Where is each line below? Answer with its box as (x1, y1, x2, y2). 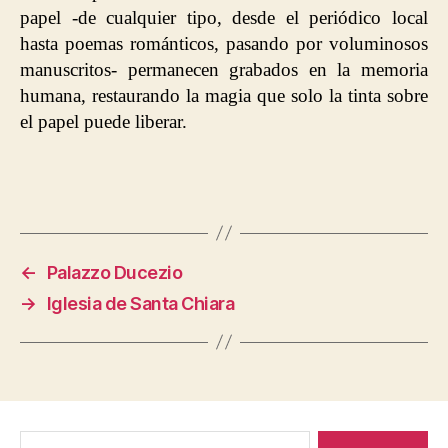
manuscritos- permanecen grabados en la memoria (20, 59, 428, 80)
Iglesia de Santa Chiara (46, 292, 235, 314)
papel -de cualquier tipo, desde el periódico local (20, 7, 428, 28)
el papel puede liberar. (20, 111, 192, 132)
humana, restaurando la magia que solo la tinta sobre (20, 85, 428, 106)
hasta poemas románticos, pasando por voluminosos (20, 33, 428, 54)
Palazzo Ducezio (46, 261, 183, 283)
